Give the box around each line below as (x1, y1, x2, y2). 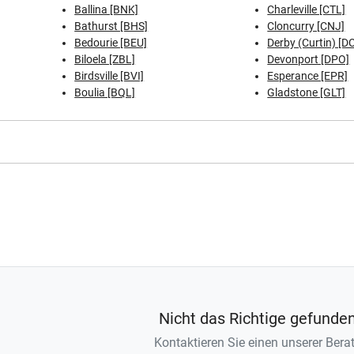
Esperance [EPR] (267, 70, 348, 82)
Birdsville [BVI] (74, 70, 145, 82)
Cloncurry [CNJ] (267, 20, 345, 32)
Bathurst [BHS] (74, 20, 149, 32)
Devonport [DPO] (267, 53, 350, 66)
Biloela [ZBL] (74, 53, 136, 66)
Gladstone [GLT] (267, 86, 346, 99)
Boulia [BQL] (74, 86, 136, 99)
